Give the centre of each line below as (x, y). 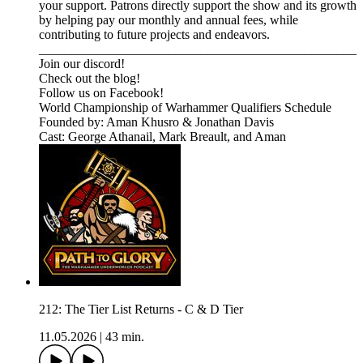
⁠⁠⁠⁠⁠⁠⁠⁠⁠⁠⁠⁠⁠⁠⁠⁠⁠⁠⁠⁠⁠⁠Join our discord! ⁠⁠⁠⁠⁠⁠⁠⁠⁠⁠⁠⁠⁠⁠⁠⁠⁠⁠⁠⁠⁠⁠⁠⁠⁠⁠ (83, 64)
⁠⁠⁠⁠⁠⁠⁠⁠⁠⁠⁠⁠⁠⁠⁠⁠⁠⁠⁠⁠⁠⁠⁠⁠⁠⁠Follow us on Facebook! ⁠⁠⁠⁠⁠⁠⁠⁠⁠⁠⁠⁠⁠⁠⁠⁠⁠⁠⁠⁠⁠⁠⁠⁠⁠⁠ (103, 93)
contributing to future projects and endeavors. (156, 35)
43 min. (125, 337)
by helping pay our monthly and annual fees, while (169, 20)
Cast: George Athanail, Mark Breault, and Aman (162, 137)
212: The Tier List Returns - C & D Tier (141, 310)
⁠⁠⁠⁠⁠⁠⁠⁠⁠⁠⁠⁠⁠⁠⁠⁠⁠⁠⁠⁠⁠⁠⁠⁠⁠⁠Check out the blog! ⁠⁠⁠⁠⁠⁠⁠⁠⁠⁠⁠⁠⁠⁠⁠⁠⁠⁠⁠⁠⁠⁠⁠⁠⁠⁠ (91, 79)
